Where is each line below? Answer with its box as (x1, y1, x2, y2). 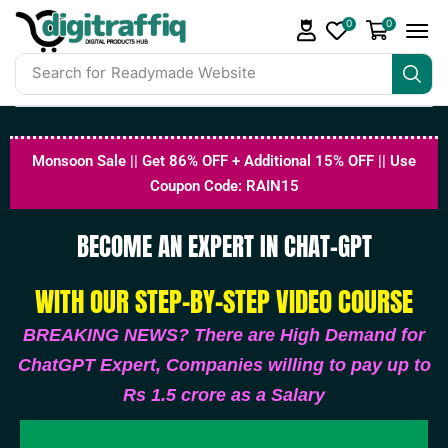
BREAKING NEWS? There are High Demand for (23, 324, 425, 345)
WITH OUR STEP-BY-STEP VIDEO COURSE (35, 280, 413, 322)
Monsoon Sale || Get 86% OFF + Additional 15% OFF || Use (32, 151, 416, 170)
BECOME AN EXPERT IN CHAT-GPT (76, 227, 372, 265)
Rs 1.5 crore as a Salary (123, 384, 325, 405)
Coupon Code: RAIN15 (149, 176, 299, 195)
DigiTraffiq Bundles (110, 64, 246, 83)
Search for (31, 64, 106, 83)
